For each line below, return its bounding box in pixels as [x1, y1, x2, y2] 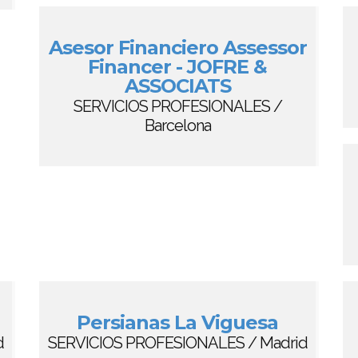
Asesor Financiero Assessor [48, 36, 307, 59]
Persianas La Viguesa [77, 311, 278, 334]
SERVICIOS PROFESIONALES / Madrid [47, 333, 308, 352]
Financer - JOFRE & [88, 55, 267, 78]
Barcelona [144, 116, 211, 135]
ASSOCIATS [124, 74, 231, 97]
